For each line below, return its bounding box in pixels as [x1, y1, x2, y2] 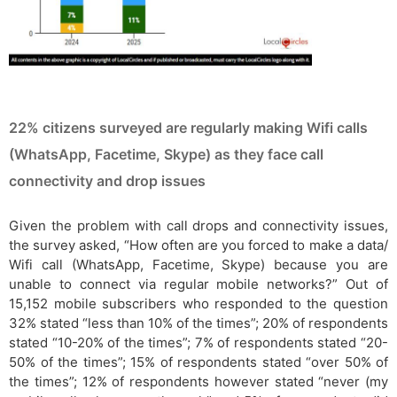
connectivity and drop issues [9, 172, 206, 191]
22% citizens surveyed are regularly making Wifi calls [9, 119, 368, 137]
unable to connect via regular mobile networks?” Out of [9, 276, 388, 293]
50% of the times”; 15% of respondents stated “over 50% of [9, 354, 388, 371]
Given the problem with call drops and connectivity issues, [9, 217, 388, 235]
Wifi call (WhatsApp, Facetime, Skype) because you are [9, 256, 388, 274]
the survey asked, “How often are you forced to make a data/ [9, 237, 388, 254]
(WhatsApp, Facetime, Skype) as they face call [9, 145, 323, 164]
